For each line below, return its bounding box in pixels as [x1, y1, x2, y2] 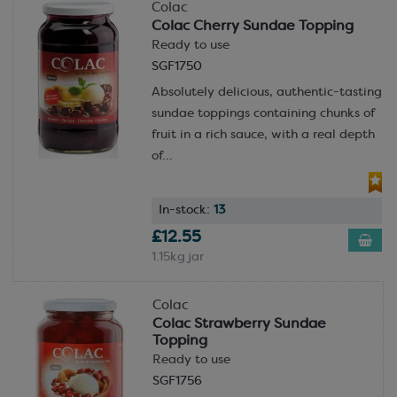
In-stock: [158, 204, 214, 216]
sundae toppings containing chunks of [151, 108, 375, 121]
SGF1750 [151, 61, 202, 74]
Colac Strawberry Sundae [152, 316, 326, 331]
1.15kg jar [151, 251, 204, 263]
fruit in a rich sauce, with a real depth [151, 129, 375, 142]
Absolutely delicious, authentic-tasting [151, 87, 382, 99]
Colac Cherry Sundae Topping [151, 19, 354, 35]
